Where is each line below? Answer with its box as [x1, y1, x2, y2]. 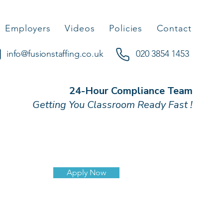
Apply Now [67, 168, 106, 177]
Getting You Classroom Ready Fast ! [32, 98, 193, 111]
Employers [4, 23, 51, 34]
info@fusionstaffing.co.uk [6, 48, 104, 59]
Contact [156, 23, 192, 34]
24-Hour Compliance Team [69, 84, 193, 98]
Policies [109, 23, 143, 34]
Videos [65, 23, 95, 34]
